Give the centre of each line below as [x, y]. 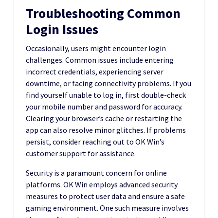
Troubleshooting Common [103, 13]
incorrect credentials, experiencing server [95, 71]
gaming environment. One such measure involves [107, 208]
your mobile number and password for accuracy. [104, 106]
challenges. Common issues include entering [100, 60]
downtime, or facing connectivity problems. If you [109, 83]
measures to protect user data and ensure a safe [105, 196]
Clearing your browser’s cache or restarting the [104, 118]
